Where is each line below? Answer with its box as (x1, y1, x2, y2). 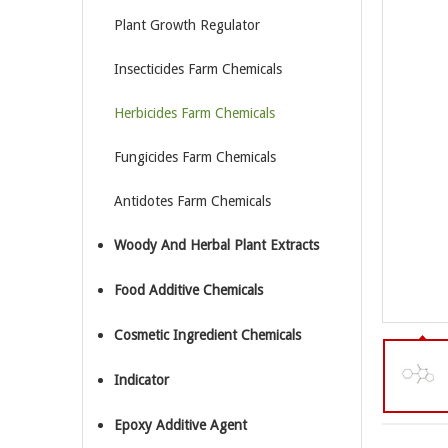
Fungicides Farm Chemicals (114, 149, 276, 165)
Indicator (114, 372, 169, 388)
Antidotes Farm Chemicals (114, 193, 271, 209)
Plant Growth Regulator (114, 17, 260, 33)
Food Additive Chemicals (114, 282, 263, 298)
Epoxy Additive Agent (114, 417, 247, 433)
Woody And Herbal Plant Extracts (114, 237, 319, 253)
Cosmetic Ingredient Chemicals (114, 327, 301, 343)
